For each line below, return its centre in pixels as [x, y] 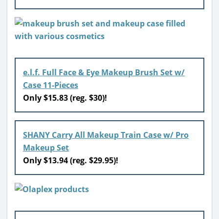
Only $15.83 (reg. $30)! [65, 98]
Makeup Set [46, 147]
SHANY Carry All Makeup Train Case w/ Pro [106, 135]
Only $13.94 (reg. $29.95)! [71, 160]
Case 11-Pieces [51, 85]
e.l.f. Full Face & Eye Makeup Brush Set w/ [104, 72]
